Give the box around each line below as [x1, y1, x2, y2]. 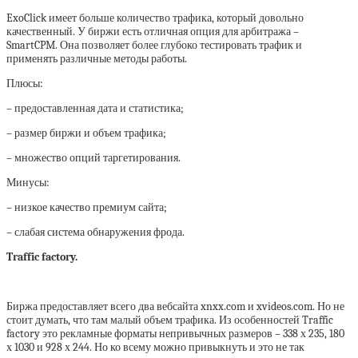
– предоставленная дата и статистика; [6, 101, 184, 116]
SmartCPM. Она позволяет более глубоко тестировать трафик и [6, 38, 302, 53]
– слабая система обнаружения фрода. [6, 225, 185, 240]
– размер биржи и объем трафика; [6, 126, 166, 141]
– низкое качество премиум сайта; [6, 201, 167, 215]
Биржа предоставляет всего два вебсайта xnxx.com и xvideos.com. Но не [6, 300, 344, 314]
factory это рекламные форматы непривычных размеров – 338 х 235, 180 [6, 327, 344, 341]
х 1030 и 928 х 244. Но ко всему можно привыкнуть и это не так [6, 340, 304, 355]
